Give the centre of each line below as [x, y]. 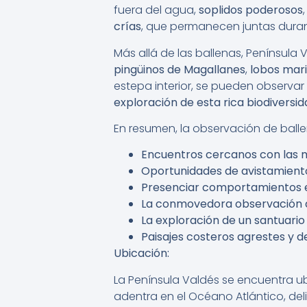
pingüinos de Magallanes [180, 69]
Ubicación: [142, 254]
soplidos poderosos [251, 10]
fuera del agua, [156, 10]
